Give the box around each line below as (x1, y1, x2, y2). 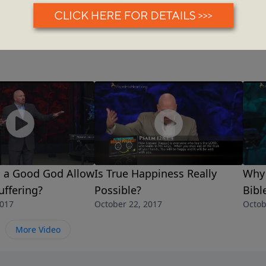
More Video (15, 224, 61, 236)
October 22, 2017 (94, 198, 162, 210)
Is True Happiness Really (94, 166, 217, 181)
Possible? (94, 183, 141, 198)
